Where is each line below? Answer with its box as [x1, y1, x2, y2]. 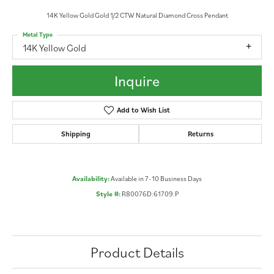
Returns [187, 129, 213, 139]
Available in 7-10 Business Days [111, 174, 202, 183]
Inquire [114, 71, 160, 91]
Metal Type [23, 30, 53, 39]
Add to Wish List [116, 105, 170, 115]
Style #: [95, 189, 120, 199]
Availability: [72, 174, 109, 183]
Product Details [90, 242, 184, 262]
